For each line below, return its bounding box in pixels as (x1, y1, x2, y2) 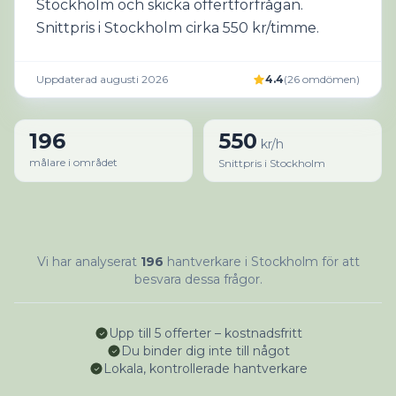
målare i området (29, 156, 118, 169)
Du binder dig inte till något (120, 343, 290, 359)
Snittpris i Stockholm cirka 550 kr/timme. (36, 19, 319, 36)
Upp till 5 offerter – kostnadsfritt (108, 325, 302, 341)
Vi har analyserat (36, 254, 141, 270)
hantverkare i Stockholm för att (163, 254, 360, 270)
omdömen (302, 72, 356, 86)
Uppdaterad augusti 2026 (36, 72, 168, 86)
